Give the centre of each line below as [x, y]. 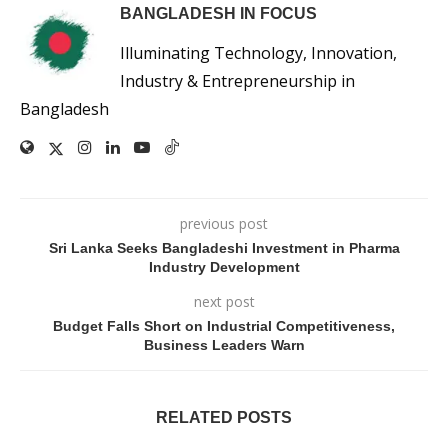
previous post [224, 224]
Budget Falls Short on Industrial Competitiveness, [224, 326]
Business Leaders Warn [224, 345]
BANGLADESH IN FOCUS [218, 14]
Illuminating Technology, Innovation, [258, 53]
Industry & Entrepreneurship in [237, 81]
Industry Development [224, 267]
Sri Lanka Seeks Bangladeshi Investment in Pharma [224, 248]
